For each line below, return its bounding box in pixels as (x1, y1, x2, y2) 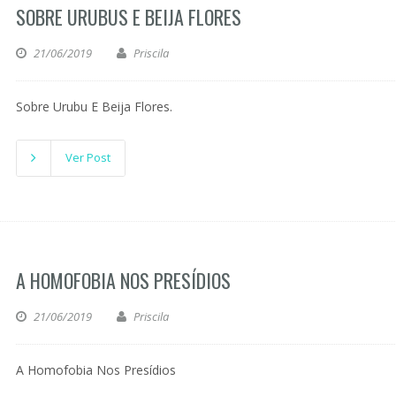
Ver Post (65, 149, 110, 165)
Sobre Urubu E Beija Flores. (16, 98, 172, 115)
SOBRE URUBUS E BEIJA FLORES (16, 3, 241, 31)
